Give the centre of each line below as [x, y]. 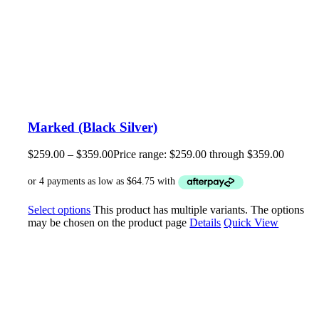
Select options [59, 209]
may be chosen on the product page [109, 222]
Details [205, 222]
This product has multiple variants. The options [199, 209]
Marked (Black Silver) [93, 127]
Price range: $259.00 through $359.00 [199, 155]
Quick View [251, 222]
